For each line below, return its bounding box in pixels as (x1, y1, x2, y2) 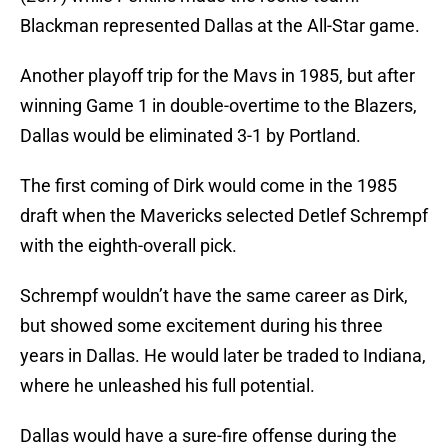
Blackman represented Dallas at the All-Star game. (20, 15, 420, 37)
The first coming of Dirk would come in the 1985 (20, 175, 397, 197)
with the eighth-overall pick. (20, 235, 237, 257)
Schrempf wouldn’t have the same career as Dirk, (20, 285, 408, 307)
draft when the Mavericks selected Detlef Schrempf (20, 205, 428, 227)
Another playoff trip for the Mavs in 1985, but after (20, 65, 415, 87)
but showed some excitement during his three (20, 315, 383, 337)
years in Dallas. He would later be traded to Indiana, (20, 345, 426, 367)
